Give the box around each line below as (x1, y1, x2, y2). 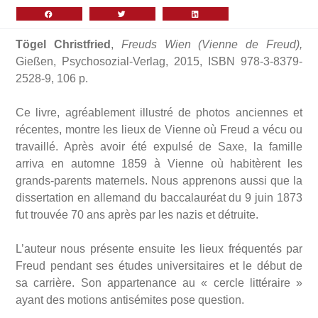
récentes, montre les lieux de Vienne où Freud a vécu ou (16, 124, 302, 136)
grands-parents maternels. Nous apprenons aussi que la (16, 175, 302, 187)
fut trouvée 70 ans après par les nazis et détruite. (16, 209, 258, 221)
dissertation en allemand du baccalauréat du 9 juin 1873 (16, 192, 302, 204)
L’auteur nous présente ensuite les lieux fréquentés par (16, 243, 302, 256)
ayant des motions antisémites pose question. (16, 294, 244, 307)
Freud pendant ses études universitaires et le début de (16, 260, 302, 273)
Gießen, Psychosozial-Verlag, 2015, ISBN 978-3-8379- (16, 55, 302, 68)
